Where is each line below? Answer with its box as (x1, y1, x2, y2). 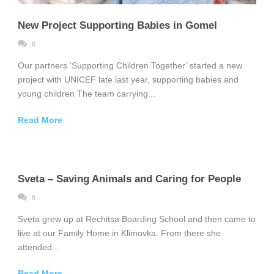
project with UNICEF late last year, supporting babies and (18, 75, 239, 85)
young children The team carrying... (18, 89, 155, 99)
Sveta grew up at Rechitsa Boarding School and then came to (18, 214, 256, 224)
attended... (18, 242, 59, 253)
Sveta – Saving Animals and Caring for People (18, 173, 241, 185)
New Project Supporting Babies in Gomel (18, 20, 217, 32)
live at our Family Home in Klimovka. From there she (18, 228, 221, 239)
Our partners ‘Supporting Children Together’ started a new (18, 61, 242, 71)
